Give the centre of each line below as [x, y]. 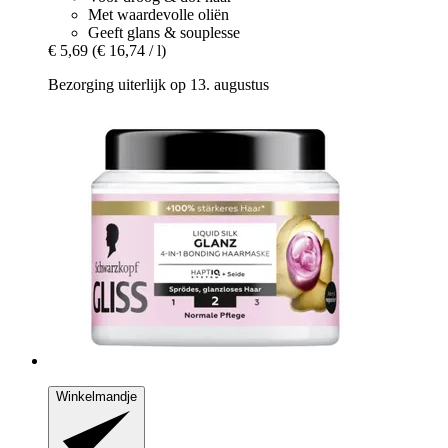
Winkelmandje [96, 397]
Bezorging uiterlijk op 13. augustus [158, 85]
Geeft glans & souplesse [164, 33]
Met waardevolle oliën [158, 15]
